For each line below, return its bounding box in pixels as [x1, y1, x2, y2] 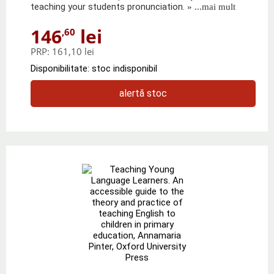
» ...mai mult [185, 1, 235, 12]
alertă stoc [119, 87, 167, 99]
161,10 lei [52, 45, 94, 57]
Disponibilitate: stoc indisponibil [31, 62, 157, 74]
